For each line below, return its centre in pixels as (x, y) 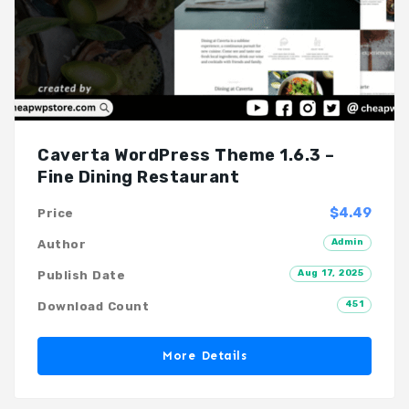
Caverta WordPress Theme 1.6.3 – (186, 155)
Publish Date (81, 275)
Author (62, 244)
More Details (204, 355)
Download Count (93, 306)
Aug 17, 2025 (330, 273)
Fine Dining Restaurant (138, 177)
